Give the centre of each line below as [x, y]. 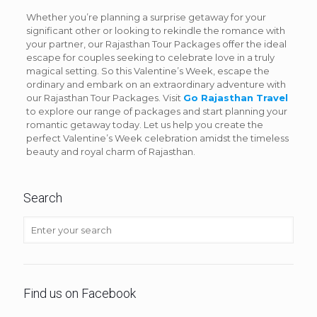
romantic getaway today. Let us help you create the [144, 124]
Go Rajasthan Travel [235, 97]
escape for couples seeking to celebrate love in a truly [150, 57]
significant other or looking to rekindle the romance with [155, 30]
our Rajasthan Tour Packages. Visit [104, 97]
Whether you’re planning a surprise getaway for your [146, 17]
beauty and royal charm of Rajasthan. [110, 151]
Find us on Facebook [80, 293]
